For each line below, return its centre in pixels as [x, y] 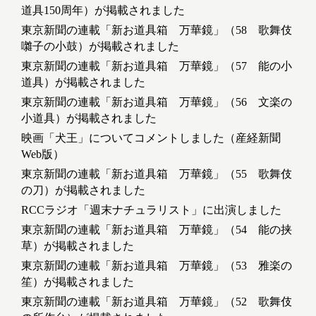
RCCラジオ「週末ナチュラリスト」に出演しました [151, 210]
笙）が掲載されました [78, 282]
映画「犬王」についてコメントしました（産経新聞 [151, 138]
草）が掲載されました [78, 246]
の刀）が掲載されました [83, 190]
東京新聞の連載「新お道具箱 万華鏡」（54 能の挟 [157, 230]
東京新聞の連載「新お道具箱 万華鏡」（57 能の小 [157, 66]
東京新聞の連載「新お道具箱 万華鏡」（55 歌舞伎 [157, 174]
